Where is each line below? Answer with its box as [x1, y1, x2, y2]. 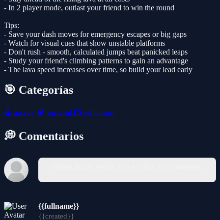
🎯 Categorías [4, 83, 73, 97]
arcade [12, 108, 36, 117]
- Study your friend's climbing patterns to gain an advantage [4, 56, 188, 65]
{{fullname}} [38, 202, 79, 211]
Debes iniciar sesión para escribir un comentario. [52, 163, 202, 171]
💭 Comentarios [4, 130, 83, 143]
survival [45, 108, 73, 117]
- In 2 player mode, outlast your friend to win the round [4, 3, 174, 12]
